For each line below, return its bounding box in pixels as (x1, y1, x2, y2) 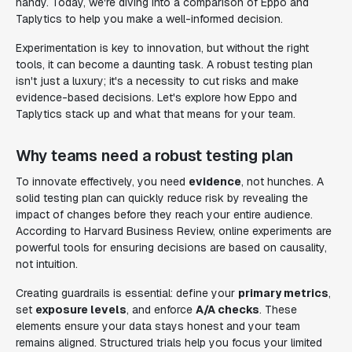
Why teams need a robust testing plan (16, 145, 293, 166)
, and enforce (126, 302, 196, 317)
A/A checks (196, 302, 259, 317)
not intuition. (16, 257, 78, 271)
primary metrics (238, 286, 328, 300)
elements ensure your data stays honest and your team (16, 319, 300, 333)
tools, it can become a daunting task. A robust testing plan (16, 57, 313, 71)
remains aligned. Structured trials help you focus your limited (16, 335, 322, 350)
